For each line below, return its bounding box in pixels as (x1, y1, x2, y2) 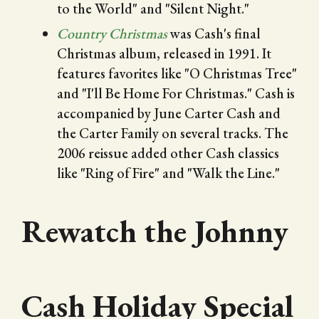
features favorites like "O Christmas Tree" (57, 63, 297, 83)
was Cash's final (167, 23, 261, 43)
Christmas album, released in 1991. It (57, 43, 271, 63)
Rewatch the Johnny (21, 210, 288, 251)
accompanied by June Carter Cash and (57, 103, 281, 122)
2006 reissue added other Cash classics (57, 143, 279, 162)
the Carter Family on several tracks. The (57, 123, 288, 142)
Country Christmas (57, 23, 167, 43)
